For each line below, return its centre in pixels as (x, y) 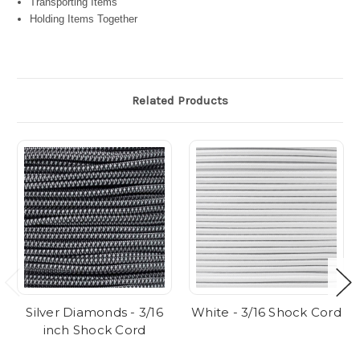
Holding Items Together (84, 19)
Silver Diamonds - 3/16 (94, 313)
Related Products (180, 101)
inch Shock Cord (94, 330)
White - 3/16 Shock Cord (266, 313)
